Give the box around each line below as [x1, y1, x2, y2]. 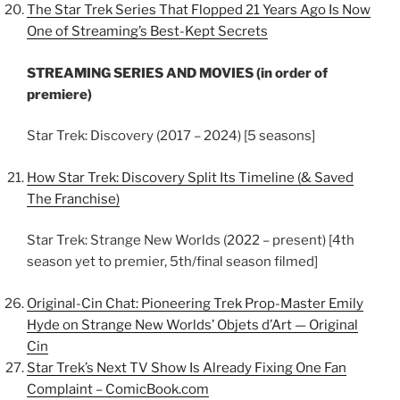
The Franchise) [27, 190, 120, 207]
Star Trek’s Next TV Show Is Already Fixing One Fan [27, 359, 346, 376]
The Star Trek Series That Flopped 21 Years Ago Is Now [27, 2, 371, 18]
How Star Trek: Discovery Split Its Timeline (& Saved [27, 169, 354, 186]
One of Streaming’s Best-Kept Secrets [27, 23, 268, 39]
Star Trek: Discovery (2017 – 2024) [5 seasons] [27, 128, 315, 144]
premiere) [27, 86, 92, 103]
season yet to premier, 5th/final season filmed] [27, 254, 318, 270]
